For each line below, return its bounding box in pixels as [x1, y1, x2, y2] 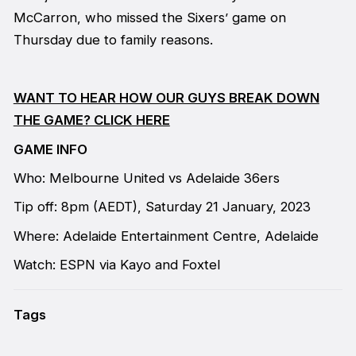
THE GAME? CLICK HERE [13, 112, 170, 129]
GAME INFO [13, 141, 87, 157]
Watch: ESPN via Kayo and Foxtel [13, 257, 220, 273]
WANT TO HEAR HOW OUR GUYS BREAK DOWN [13, 90, 319, 106]
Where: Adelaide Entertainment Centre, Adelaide [13, 227, 319, 244]
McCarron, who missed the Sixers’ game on [13, 10, 286, 26]
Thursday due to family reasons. [13, 32, 213, 48]
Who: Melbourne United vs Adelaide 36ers [13, 170, 280, 186]
